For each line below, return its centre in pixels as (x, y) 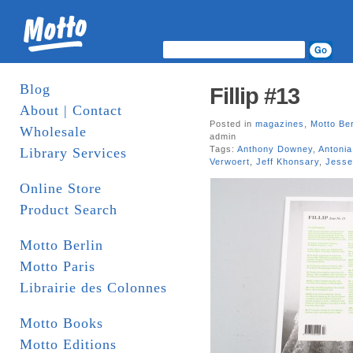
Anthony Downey (275, 149)
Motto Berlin (61, 245)
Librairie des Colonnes (93, 288)
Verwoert (230, 162)
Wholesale (53, 132)
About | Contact (71, 110)
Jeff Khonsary (288, 162)
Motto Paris (58, 266)
